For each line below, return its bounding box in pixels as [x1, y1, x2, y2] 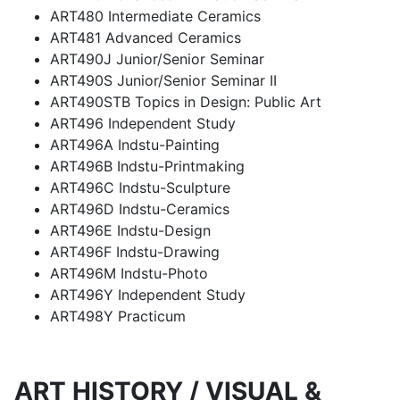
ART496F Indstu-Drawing [50, 243, 220, 261]
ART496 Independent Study [50, 114, 236, 132]
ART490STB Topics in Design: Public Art [50, 93, 321, 111]
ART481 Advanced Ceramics [50, 29, 241, 46]
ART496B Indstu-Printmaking [50, 157, 245, 175]
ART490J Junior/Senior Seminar [50, 50, 264, 68]
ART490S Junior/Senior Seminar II [50, 71, 277, 89]
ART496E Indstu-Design [50, 221, 211, 239]
